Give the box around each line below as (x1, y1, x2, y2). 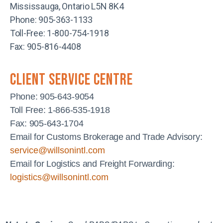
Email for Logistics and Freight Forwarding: (10, 158, 175, 169)
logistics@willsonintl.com (10, 172, 109, 182)
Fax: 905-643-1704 (10, 118, 84, 128)
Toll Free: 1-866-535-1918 (10, 105, 110, 115)
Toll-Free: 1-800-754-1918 (10, 27, 109, 38)
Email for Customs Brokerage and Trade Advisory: (10, 131, 203, 142)
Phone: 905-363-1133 (10, 14, 93, 25)
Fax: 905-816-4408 (10, 41, 81, 52)
